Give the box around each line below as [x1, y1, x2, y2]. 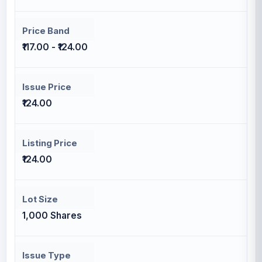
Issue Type [22, 250, 71, 261]
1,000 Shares [22, 210, 82, 221]
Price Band [22, 26, 70, 36]
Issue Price [22, 82, 71, 92]
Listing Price [22, 138, 77, 149]
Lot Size [22, 194, 58, 205]
